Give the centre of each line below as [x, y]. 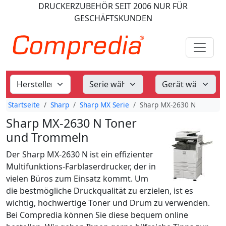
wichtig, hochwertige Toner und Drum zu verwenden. [108, 203]
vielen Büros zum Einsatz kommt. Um [77, 179]
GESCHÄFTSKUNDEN [113, 18]
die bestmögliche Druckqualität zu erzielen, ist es [100, 191]
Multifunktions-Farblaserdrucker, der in [81, 166]
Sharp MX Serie [104, 105]
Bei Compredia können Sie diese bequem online [97, 215]
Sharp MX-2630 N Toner [71, 123]
